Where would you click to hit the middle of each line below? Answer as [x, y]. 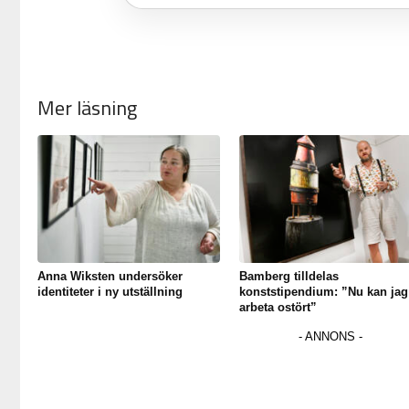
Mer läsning [87, 108]
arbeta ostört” [278, 308]
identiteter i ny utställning [110, 292]
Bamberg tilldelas [288, 277]
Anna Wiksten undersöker [110, 277]
